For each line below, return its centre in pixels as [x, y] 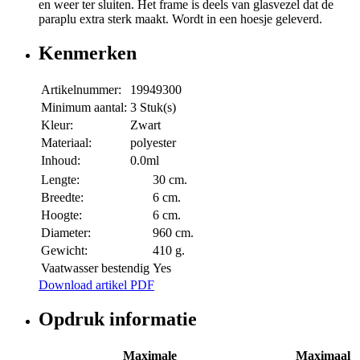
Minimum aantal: [84, 108]
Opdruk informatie [118, 319]
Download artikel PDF [96, 285]
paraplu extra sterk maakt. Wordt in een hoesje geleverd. [180, 19]
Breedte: [62, 198]
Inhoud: [61, 161]
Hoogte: [61, 215]
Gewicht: [64, 251]
